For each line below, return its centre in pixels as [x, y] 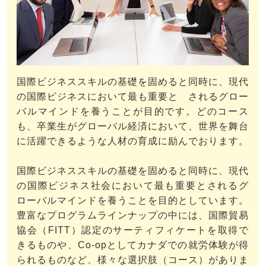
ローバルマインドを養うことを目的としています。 [133, 201]
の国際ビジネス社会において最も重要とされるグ [133, 186]
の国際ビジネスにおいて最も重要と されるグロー [133, 97]
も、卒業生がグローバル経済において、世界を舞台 [133, 126]
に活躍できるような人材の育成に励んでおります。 [133, 141]
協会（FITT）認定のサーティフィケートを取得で [133, 230]
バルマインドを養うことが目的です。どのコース [133, 112]
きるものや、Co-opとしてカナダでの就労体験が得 [133, 245]
